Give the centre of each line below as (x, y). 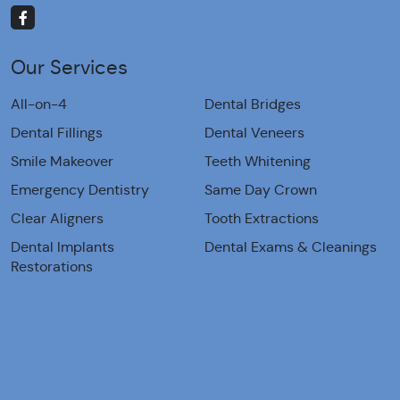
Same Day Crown (261, 190)
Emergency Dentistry (80, 190)
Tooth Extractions (262, 219)
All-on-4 (39, 104)
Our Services (69, 68)
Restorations (52, 267)
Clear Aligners (57, 219)
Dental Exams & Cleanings (291, 247)
